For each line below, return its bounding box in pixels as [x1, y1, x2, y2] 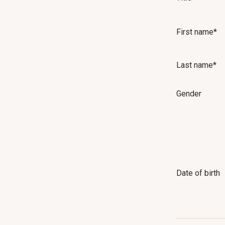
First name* [176, 27, 217, 37]
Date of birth [176, 168, 220, 178]
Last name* [176, 60, 216, 70]
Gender [176, 89, 201, 99]
